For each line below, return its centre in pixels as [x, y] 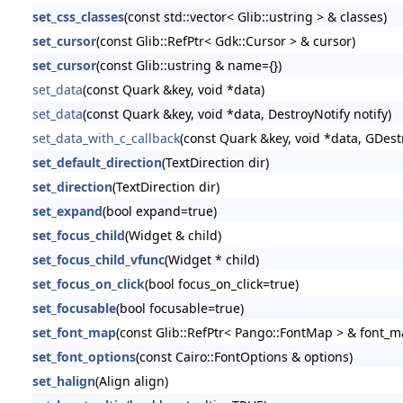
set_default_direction [97, 162]
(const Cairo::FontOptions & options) [244, 356]
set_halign [63, 381]
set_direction [72, 186]
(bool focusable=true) [179, 308]
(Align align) [131, 381]
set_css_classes [78, 16]
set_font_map [74, 332]
